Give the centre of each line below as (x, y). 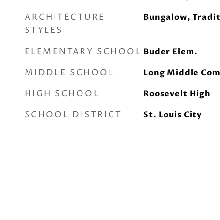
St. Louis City (172, 115)
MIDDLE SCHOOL (69, 73)
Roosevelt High (177, 94)
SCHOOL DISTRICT (73, 115)
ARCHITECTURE (65, 17)
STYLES (44, 30)
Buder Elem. (170, 52)
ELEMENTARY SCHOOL (83, 52)
